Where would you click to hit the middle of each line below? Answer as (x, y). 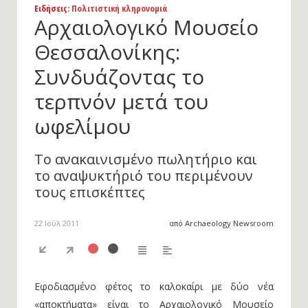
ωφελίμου (82, 126)
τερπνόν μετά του (121, 101)
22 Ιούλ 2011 (57, 223)
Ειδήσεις (51, 8)
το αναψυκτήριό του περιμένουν (144, 176)
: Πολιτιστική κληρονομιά (118, 8)
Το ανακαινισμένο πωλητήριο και (146, 159)
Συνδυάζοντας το (119, 77)
